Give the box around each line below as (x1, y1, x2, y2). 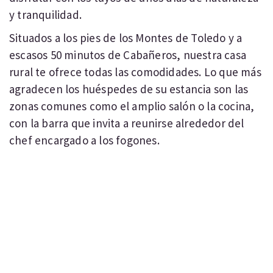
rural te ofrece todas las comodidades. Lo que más (9, 65, 261, 79)
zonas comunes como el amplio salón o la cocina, (9, 99, 255, 113)
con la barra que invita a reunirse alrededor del (9, 116, 244, 130)
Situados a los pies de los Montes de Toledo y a (9, 30, 243, 45)
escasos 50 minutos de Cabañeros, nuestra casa (9, 48, 247, 62)
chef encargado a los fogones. (9, 133, 160, 147)
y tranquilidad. (9, 7, 82, 22)
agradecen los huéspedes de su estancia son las (9, 82, 249, 96)
